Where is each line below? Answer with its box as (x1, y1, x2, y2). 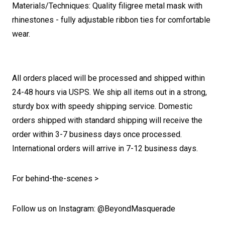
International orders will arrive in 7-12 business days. (12, 144, 198, 153)
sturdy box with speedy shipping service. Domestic (12, 101, 192, 111)
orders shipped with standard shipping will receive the (12, 116, 202, 125)
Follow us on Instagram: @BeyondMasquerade (12, 204, 175, 213)
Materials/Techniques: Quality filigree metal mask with (12, 1, 202, 11)
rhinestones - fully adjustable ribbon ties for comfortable (12, 15, 210, 25)
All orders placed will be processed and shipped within (12, 73, 205, 83)
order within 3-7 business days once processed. (12, 130, 182, 139)
